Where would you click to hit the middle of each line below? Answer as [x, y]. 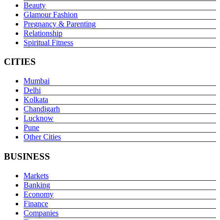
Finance [36, 203]
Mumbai [37, 81]
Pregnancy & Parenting [60, 24]
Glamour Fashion [51, 14]
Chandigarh [42, 109]
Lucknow [39, 118]
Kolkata [36, 100]
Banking [37, 185]
